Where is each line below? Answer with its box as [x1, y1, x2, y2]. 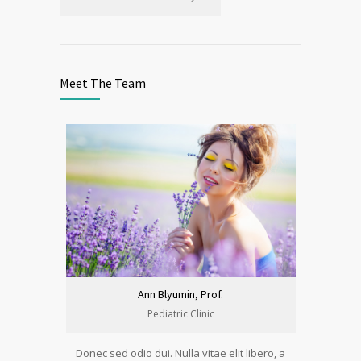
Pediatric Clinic [147, 307, 214, 321]
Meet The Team [60, 75, 146, 91]
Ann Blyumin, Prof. [138, 287, 223, 301]
